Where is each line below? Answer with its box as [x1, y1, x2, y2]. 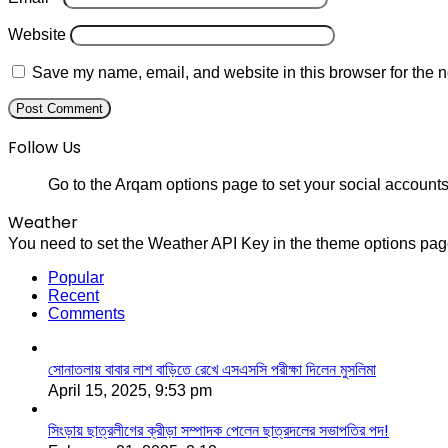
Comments [48, 304, 125, 322]
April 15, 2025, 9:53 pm [48, 381, 212, 399]
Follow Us [8, 135, 81, 159]
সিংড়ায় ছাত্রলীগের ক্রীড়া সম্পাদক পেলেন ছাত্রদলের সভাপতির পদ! [48, 418, 389, 442]
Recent [48, 286, 99, 304]
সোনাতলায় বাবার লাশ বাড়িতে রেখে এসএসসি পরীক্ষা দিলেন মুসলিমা [48, 357, 376, 381]
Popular [48, 268, 104, 286]
